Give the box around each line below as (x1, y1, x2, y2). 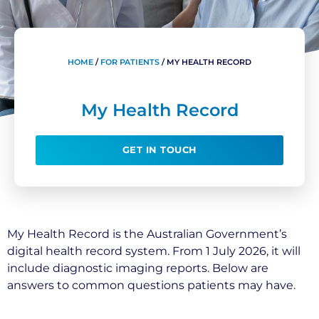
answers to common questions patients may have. (7, 278, 296, 293)
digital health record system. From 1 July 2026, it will (7, 244, 300, 258)
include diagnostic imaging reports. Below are (7, 261, 268, 276)
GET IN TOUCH (122, 145, 197, 156)
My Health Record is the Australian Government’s (7, 227, 287, 241)
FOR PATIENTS (100, 57, 159, 67)
